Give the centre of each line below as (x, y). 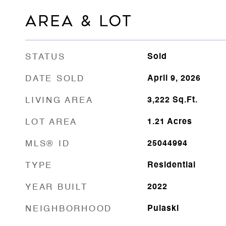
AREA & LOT (79, 21)
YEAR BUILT (56, 187)
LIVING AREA (59, 100)
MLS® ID (48, 144)
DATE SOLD (55, 79)
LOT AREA (51, 122)
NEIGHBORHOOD (69, 209)
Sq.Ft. (185, 100)
